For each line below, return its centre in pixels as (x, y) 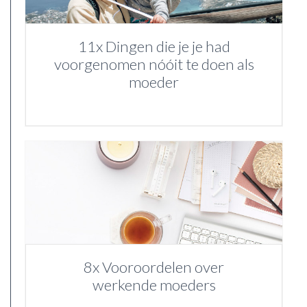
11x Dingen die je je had (154, 47)
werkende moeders (154, 285)
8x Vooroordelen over (154, 267)
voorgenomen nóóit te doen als (154, 64)
